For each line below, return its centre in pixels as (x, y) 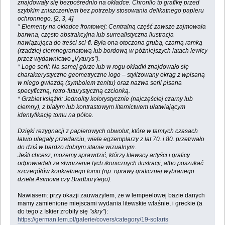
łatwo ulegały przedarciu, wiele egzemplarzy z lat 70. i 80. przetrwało (111, 139)
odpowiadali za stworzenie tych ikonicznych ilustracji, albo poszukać (110, 163)
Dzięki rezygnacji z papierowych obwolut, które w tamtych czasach (107, 131)
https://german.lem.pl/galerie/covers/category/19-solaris (93, 220)
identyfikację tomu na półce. (55, 115)
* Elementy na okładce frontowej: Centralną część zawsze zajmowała (111, 27)
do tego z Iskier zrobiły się (53, 212)
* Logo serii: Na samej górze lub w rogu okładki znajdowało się (103, 67)
